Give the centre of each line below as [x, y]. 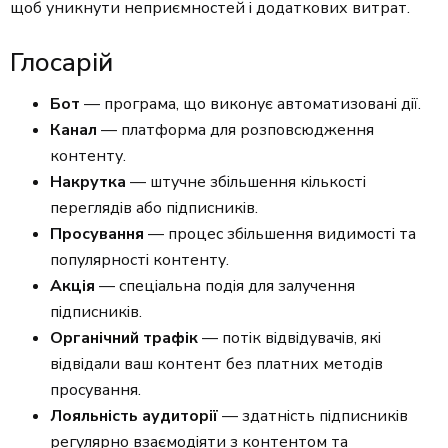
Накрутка [88, 182]
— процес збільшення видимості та [280, 234]
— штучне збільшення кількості [246, 182]
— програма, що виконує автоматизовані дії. [250, 104]
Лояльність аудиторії [134, 416]
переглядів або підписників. [154, 208]
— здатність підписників [313, 416]
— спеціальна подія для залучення [225, 286]
